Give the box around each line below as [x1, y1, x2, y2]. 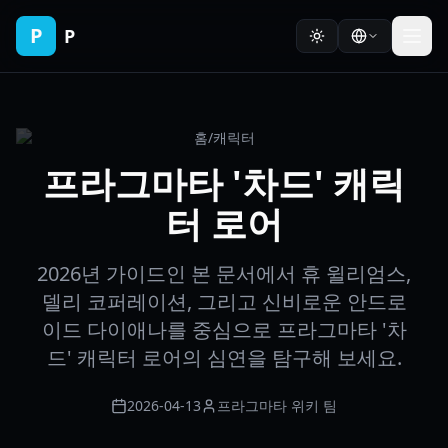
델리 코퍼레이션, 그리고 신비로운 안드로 [41, 288, 407, 315]
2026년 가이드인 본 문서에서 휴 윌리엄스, [37, 260, 411, 287]
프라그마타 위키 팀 [217, 396, 337, 415]
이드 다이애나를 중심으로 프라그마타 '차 [41, 316, 407, 343]
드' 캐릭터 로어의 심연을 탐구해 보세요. [46, 344, 402, 371]
